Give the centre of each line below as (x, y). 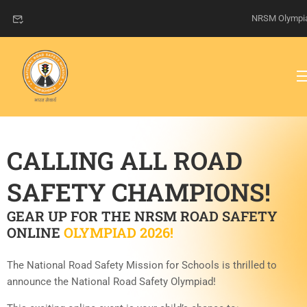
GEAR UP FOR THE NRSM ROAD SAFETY (142, 216)
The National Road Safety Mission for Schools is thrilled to (142, 266)
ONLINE (35, 233)
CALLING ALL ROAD (125, 161)
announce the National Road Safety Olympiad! (111, 282)
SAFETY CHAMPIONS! (139, 192)
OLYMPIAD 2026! (119, 233)
